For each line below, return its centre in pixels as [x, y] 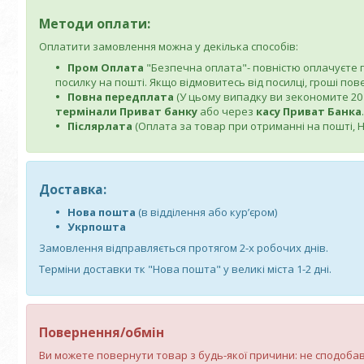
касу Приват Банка [309, 111]
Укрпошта [97, 227]
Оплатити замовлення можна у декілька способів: [169, 46]
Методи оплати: [95, 24]
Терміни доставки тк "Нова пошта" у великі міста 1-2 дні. [185, 269]
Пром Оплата [106, 67]
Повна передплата [121, 97]
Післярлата [100, 126]
